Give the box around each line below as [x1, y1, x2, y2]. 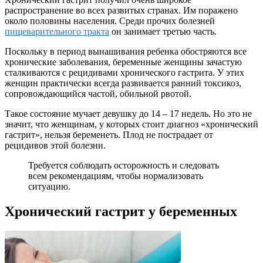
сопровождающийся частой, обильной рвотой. [5, 88, 191, 99]
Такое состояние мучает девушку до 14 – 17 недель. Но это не [5, 108, 252, 119]
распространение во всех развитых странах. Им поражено [5, 5, 238, 15]
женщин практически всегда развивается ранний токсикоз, [5, 77, 241, 88]
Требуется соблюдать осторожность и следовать [28, 160, 219, 170]
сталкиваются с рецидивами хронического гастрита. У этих [5, 67, 244, 77]
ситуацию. [28, 181, 70, 191]
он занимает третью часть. [109, 26, 217, 36]
